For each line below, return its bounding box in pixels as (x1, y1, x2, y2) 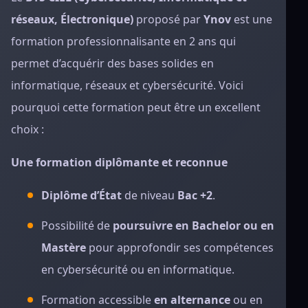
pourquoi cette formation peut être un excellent (11, 100, 261, 115)
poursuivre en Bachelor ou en (113, 218, 274, 233)
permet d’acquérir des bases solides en (11, 56, 214, 71)
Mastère (41, 240, 86, 255)
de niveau (122, 188, 177, 203)
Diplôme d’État (41, 188, 122, 203)
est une (231, 12, 272, 27)
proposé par (133, 12, 203, 27)
